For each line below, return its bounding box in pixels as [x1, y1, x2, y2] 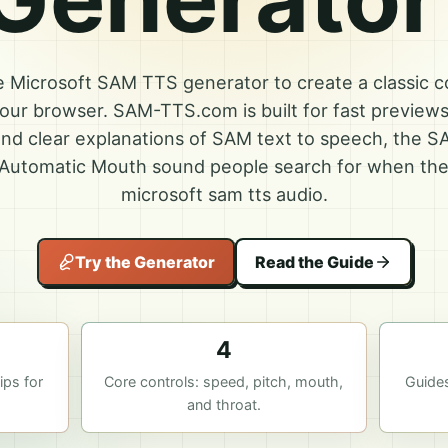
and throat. [186, 396, 261, 413]
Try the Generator [74, 251, 215, 272]
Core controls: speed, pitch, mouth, [104, 373, 344, 390]
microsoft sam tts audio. [120, 183, 328, 205]
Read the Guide [254, 251, 374, 272]
